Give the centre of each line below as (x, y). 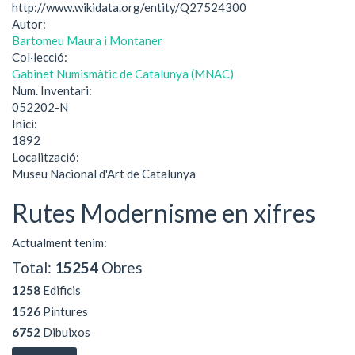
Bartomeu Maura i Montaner (87, 40)
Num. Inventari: (53, 90)
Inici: (26, 123)
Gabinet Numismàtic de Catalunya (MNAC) (123, 73)
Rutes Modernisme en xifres (164, 212)
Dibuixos (65, 332)
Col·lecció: (41, 57)
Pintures (64, 311)
